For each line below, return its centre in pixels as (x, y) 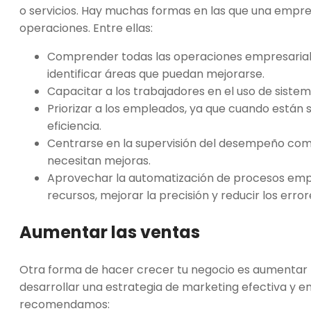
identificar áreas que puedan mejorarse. (156, 74)
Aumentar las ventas (111, 233)
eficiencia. (74, 126)
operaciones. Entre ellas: (86, 28)
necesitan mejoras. (99, 161)
